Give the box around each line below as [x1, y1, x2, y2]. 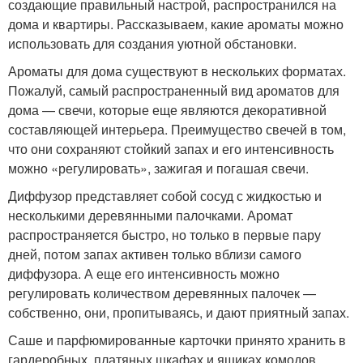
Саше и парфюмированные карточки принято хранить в [8, 331, 346, 349]
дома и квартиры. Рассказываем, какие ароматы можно [8, 15, 344, 33]
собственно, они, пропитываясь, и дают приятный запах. [8, 303, 349, 322]
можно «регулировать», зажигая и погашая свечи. [8, 159, 309, 177]
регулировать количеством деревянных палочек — [8, 284, 316, 302]
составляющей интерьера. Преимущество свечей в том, [8, 120, 346, 139]
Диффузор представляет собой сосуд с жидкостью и [8, 186, 322, 205]
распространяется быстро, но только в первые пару [8, 225, 321, 244]
